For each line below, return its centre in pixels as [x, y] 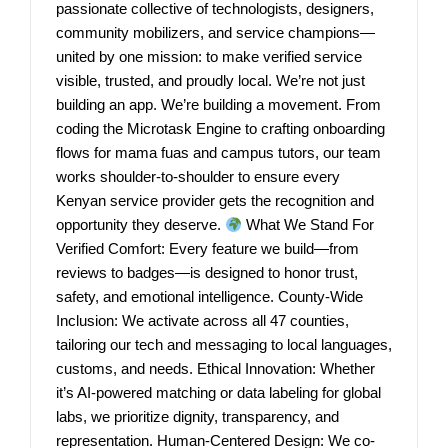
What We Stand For [308, 225]
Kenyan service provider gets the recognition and [215, 201]
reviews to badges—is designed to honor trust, [207, 273]
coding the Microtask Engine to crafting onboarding [220, 129]
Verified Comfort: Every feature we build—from [207, 249]
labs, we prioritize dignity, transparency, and [197, 417]
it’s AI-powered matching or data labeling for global [218, 393]
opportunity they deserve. [140, 225]
